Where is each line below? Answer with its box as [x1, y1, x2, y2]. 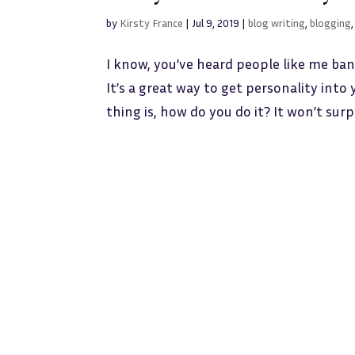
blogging [310, 16, 352, 29]
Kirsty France [120, 16, 184, 29]
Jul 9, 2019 [192, 16, 240, 29]
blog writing [248, 16, 306, 29]
